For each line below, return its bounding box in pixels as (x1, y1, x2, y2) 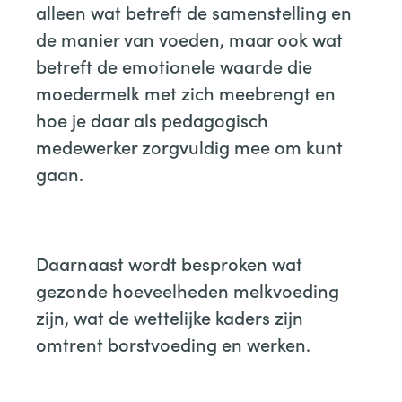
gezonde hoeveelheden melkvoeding (36, 276, 339, 302)
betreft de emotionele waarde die (36, 52, 312, 78)
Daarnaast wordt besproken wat (36, 249, 302, 275)
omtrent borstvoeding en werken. (36, 330, 310, 356)
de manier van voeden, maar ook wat (36, 25, 343, 51)
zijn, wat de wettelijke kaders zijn (36, 303, 303, 329)
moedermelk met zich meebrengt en (36, 79, 336, 105)
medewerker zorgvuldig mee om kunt (36, 133, 343, 159)
